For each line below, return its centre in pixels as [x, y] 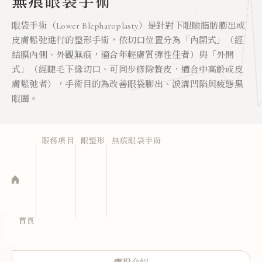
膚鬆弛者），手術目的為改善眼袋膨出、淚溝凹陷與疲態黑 [127, 84]
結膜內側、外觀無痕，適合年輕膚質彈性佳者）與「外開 [123, 55]
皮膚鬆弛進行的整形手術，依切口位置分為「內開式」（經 [127, 40]
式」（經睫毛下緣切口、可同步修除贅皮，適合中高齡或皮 [127, 70]
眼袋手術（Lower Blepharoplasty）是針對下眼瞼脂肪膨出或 [129, 26]
